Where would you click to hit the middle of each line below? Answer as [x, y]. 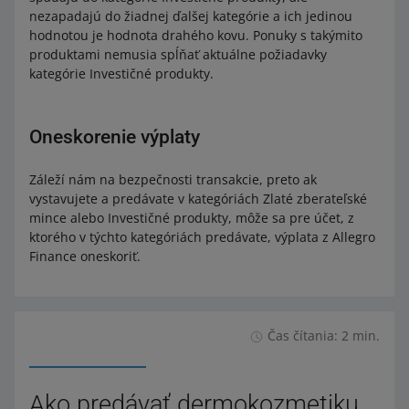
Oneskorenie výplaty [115, 137]
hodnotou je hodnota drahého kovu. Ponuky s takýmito [196, 35]
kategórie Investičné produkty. [121, 73]
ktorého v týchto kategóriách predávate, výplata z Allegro [202, 237]
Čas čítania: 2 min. [324, 336]
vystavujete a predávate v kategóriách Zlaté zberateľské [198, 199]
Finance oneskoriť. [85, 256]
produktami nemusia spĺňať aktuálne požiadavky [178, 54]
